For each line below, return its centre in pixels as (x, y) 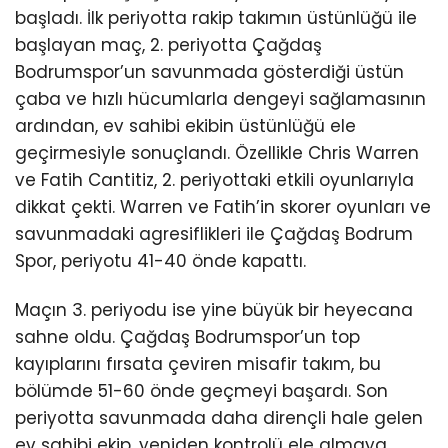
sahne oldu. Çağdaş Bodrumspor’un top (187, 336)
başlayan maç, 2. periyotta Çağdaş (168, 44)
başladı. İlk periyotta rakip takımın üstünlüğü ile (216, 17)
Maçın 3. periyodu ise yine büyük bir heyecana (214, 309)
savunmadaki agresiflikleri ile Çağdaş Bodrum (214, 233)
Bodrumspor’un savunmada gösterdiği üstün (209, 71)
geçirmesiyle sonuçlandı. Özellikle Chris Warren (217, 152)
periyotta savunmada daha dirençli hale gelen (219, 417)
